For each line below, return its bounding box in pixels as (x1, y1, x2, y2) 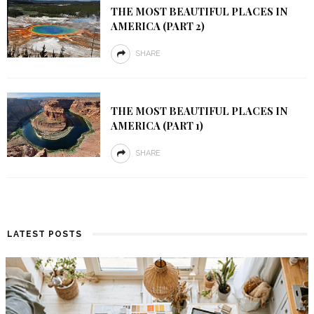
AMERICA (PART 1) (110, 118, 203, 132)
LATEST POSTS (7, 229, 82, 239)
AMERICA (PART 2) (110, 19, 205, 33)
